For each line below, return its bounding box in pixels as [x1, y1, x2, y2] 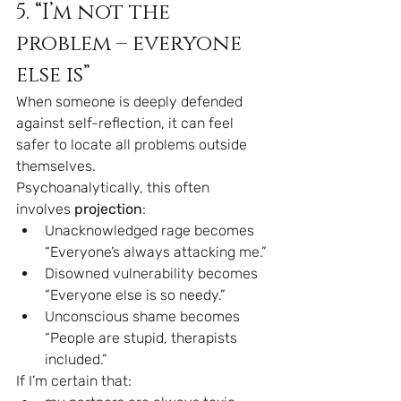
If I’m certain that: [16, 372, 132, 389]
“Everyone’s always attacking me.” [45, 243, 267, 260]
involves [16, 200, 74, 218]
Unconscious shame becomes [45, 308, 243, 325]
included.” [45, 351, 107, 368]
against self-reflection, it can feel [16, 115, 237, 132]
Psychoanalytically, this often [16, 179, 213, 196]
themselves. [16, 158, 96, 175]
